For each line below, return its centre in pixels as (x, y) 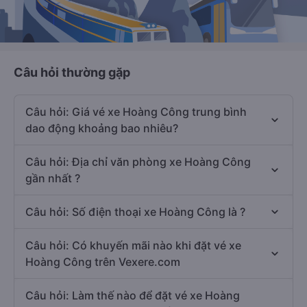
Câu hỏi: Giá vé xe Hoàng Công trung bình (136, 112)
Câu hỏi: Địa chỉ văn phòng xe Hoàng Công (138, 162)
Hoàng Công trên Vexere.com (103, 262)
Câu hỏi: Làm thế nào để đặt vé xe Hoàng (133, 296)
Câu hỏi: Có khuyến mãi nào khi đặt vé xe (133, 246)
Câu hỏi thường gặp (72, 73)
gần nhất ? (53, 179)
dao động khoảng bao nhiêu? (102, 128)
